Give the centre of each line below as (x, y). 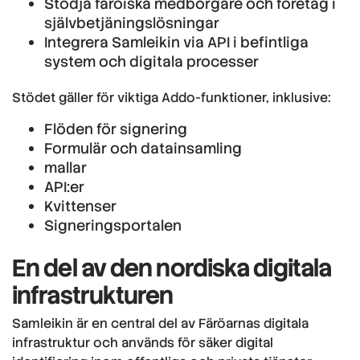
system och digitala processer (151, 61)
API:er (64, 186)
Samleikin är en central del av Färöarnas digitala (160, 323)
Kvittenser (80, 206)
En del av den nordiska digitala (172, 268)
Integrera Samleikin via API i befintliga (176, 42)
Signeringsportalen (113, 225)
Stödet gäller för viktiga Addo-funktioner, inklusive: (172, 97)
